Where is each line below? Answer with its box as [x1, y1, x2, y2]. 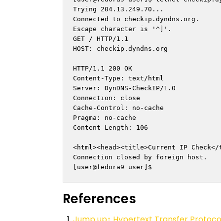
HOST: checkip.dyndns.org [73, 44, 168, 52]
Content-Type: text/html [73, 74, 164, 82]
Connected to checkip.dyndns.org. [73, 15, 199, 23]
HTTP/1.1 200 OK [73, 64, 132, 72]
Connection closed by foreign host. [73, 153, 207, 161]
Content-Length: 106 [73, 123, 148, 131]
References [63, 189, 136, 208]
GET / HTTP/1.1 [73, 35, 128, 42]
